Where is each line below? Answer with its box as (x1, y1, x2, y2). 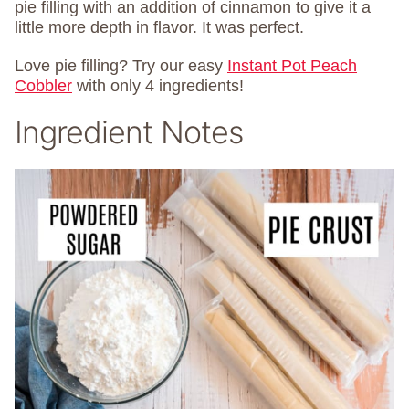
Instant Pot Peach (227, 57, 357, 76)
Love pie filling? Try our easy (15, 57, 227, 76)
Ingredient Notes (15, 113, 243, 152)
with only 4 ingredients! (72, 77, 244, 96)
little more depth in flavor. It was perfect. (15, 18, 304, 37)
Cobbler (15, 77, 72, 96)
